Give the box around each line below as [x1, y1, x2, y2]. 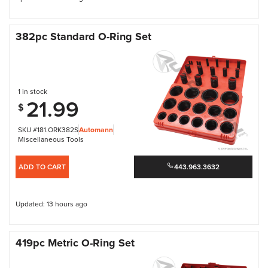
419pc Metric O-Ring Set [16, 234, 135, 251]
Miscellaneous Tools [17, 133, 84, 144]
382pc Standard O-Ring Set [16, 29, 151, 45]
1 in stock [17, 86, 47, 96]
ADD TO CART [19, 161, 66, 172]
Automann [78, 124, 113, 135]
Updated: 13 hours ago [16, 198, 87, 209]
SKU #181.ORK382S [17, 124, 78, 135]
